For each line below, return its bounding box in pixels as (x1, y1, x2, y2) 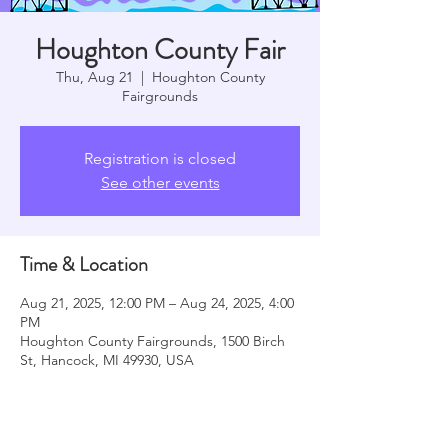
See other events (100, 172, 220, 192)
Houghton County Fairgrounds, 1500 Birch (20, 331, 285, 350)
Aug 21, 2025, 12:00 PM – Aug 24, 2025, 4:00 (20, 293, 294, 312)
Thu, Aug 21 (55, 67, 133, 86)
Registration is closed (84, 148, 236, 168)
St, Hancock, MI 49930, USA (20, 350, 194, 369)
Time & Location (20, 249, 148, 279)
